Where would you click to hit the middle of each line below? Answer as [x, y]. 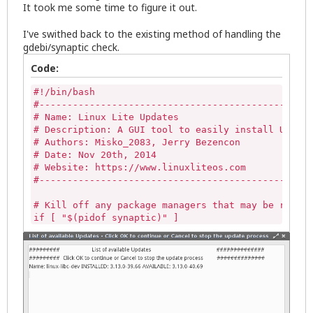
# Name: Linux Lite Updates [106, 117]
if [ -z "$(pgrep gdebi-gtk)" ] [117, 293]
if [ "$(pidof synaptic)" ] [109, 218]
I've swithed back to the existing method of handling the [152, 34]
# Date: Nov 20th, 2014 [95, 155]
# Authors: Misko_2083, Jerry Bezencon [137, 143]
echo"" [59, 268]
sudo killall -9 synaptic [112, 243]
